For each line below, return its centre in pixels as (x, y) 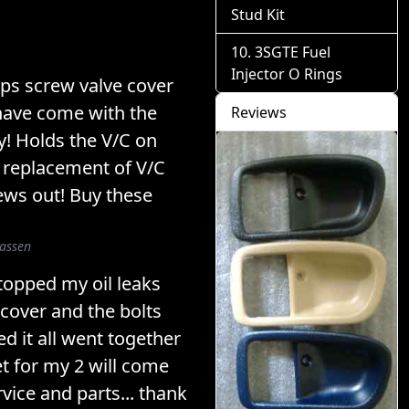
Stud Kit (258, 15)
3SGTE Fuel (293, 52)
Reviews (259, 112)
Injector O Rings (287, 74)
